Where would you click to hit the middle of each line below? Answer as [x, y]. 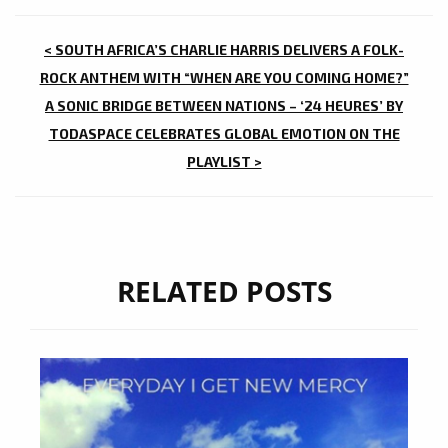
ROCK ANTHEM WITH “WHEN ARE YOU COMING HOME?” [224, 78]
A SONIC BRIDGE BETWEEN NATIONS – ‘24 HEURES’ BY [224, 106]
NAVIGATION [121, 88]
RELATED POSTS [224, 291]
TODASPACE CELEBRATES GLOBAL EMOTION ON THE [224, 134]
